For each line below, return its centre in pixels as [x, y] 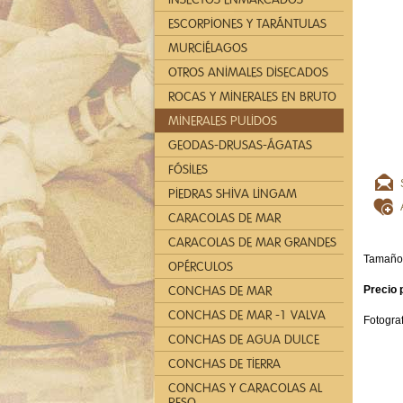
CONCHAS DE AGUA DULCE [244, 340]
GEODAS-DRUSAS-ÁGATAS [240, 145]
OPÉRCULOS [201, 267]
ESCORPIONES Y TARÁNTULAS [247, 24]
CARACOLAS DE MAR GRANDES [252, 242]
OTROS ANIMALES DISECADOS [248, 72]
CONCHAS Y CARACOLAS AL [245, 388]
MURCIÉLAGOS [208, 48]
